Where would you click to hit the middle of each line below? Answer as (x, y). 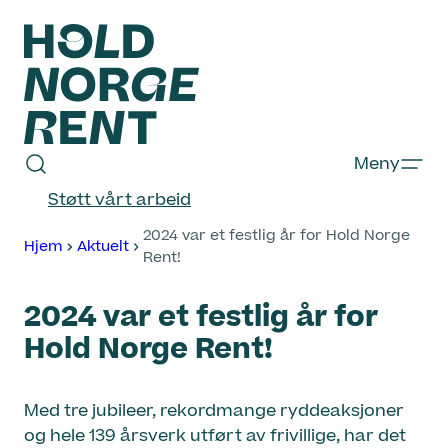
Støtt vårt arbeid (119, 200)
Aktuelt (102, 246)
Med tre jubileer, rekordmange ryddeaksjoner (214, 410)
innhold (38, 69)
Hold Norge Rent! (148, 349)
